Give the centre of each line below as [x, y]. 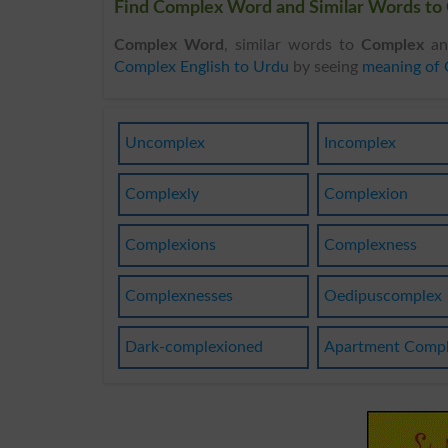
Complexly [161, 193]
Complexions [170, 244]
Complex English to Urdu [201, 66]
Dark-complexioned [193, 346]
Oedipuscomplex [383, 295]
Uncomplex [164, 142]
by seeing [325, 66]
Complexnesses [178, 295]
